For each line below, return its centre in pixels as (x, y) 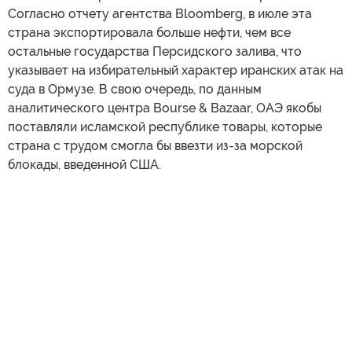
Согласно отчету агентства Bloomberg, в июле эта (160, 13)
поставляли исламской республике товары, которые (165, 126)
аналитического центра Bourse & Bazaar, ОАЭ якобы (165, 108)
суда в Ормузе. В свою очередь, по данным (135, 89)
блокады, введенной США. (84, 164)
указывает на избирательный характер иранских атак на (176, 70)
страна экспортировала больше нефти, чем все (149, 32)
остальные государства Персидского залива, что (155, 51)
